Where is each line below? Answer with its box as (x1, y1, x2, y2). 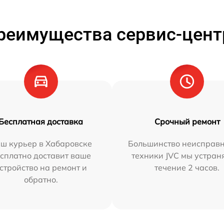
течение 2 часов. (154, 162, 220, 172)
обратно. (23, 174, 58, 184)
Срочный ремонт (154, 116, 220, 126)
